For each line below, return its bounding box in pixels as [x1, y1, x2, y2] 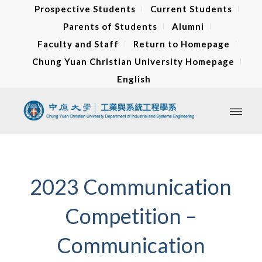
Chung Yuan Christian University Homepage [32, 56, 235, 67]
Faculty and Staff [37, 39, 119, 49]
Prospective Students [35, 4, 136, 14]
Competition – [64, 203, 197, 229]
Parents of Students [63, 21, 157, 32]
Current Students [150, 4, 233, 14]
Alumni [171, 21, 204, 32]
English [116, 74, 151, 84]
